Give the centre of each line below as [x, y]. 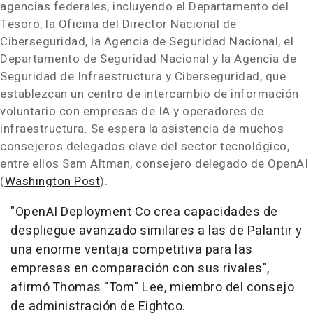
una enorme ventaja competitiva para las [132, 250]
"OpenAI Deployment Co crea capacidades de [144, 212]
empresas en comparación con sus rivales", [140, 269]
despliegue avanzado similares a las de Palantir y [156, 231]
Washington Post [52, 181]
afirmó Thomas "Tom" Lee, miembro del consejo [152, 287]
